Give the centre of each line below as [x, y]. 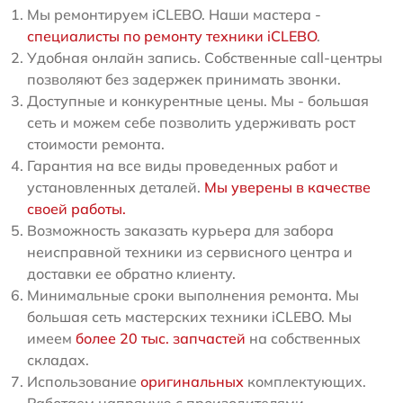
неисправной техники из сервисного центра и [190, 251]
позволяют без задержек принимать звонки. [184, 79]
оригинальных [192, 381]
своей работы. [76, 208]
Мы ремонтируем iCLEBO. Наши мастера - [174, 14]
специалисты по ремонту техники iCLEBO [172, 36]
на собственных [303, 338]
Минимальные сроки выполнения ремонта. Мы [193, 295]
